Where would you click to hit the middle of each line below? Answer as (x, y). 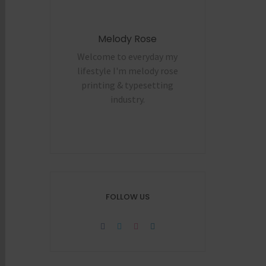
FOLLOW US (127, 197)
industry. (127, 99)
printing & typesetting (128, 85)
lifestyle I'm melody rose (127, 70)
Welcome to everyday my (128, 56)
